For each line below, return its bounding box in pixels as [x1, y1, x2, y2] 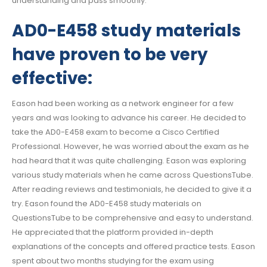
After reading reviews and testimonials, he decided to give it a [12, 183, 252, 195]
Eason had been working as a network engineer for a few [12, 97, 234, 109]
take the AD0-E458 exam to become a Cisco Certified [12, 126, 219, 138]
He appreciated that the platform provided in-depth [12, 226, 213, 238]
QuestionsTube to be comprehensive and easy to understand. [12, 212, 253, 223]
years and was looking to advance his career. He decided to [12, 111, 246, 123]
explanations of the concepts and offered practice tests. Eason [12, 240, 255, 252]
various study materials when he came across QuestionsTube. [12, 169, 253, 181]
